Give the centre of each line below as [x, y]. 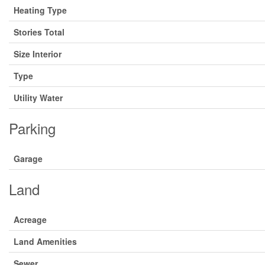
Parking [32, 128]
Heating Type [40, 10]
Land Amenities [45, 241]
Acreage [30, 219]
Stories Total [39, 32]
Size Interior [38, 54]
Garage [28, 159]
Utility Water [38, 98]
